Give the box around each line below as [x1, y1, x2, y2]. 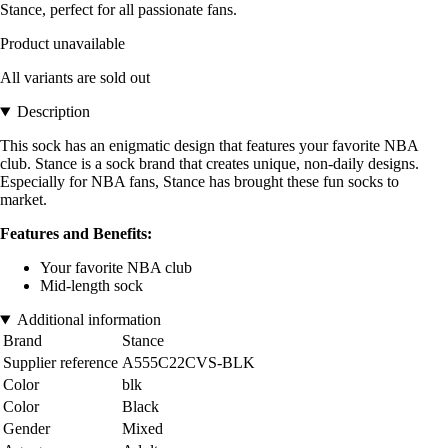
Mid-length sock [40, 277, 143, 295]
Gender [3, 420, 50, 438]
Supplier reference [3, 354, 118, 372]
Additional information [16, 311, 161, 329]
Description [16, 103, 90, 121]
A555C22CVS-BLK [122, 354, 255, 372]
